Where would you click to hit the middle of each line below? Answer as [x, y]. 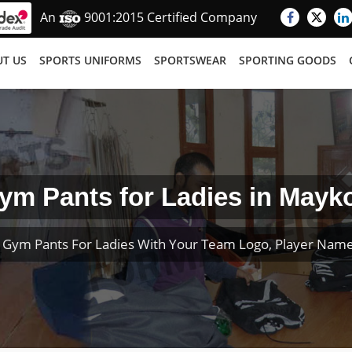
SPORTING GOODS [288, 60]
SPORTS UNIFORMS [90, 60]
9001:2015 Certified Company [169, 18]
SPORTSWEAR [190, 60]
